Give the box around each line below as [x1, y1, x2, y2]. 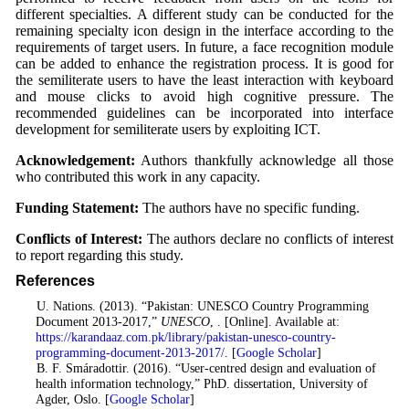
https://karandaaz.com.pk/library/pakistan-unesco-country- [35, 329, 336, 344]
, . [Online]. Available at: [209, 313, 340, 329]
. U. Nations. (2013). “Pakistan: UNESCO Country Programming [25, 298, 369, 313]
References [15, 272, 95, 288]
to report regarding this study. [15, 246, 184, 263]
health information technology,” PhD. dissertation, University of [35, 375, 368, 391]
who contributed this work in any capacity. [15, 168, 260, 184]
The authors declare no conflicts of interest [142, 230, 394, 246]
